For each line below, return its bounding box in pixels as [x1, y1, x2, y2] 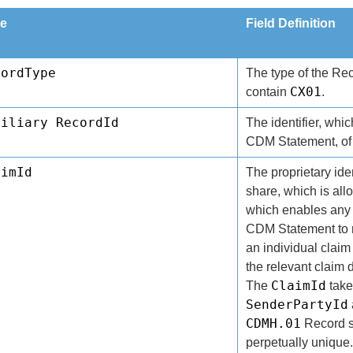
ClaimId [270, 278, 326, 293]
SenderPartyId [245, 297, 348, 312]
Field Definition [245, 17, 336, 30]
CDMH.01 [245, 316, 301, 331]
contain [245, 85, 290, 98]
